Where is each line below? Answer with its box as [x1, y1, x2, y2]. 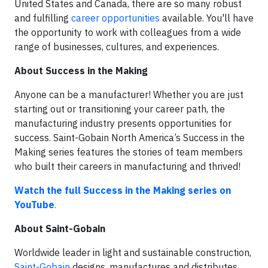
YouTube [14, 199, 54, 211]
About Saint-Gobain [14, 223, 105, 234]
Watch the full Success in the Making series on [14, 184, 231, 196]
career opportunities [71, 12, 160, 24]
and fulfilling [14, 12, 71, 24]
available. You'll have [160, 12, 254, 24]
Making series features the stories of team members [14, 146, 243, 158]
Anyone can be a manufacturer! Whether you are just [14, 89, 243, 100]
